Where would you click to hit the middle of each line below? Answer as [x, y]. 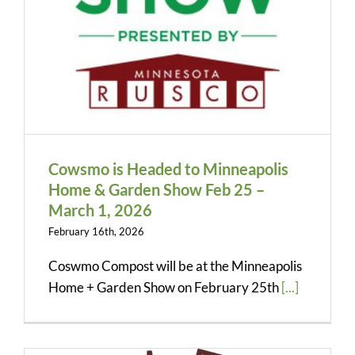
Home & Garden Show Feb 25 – [157, 189]
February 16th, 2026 [96, 231]
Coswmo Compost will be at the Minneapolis [175, 265]
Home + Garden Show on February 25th [165, 287]
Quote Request [53, 36]
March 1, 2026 [100, 210]
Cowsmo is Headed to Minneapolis [168, 168]
